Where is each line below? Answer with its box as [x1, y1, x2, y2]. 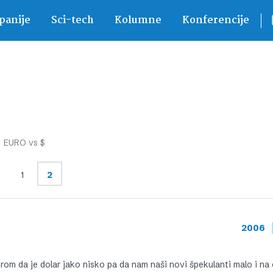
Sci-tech [51, 12, 94, 29]
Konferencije [182, 12, 249, 29]
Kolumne [114, 12, 161, 29]
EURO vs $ [4, 137, 45, 148]
